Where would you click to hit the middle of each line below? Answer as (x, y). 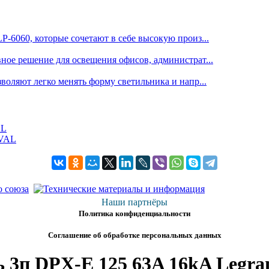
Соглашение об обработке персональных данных (134, 235)
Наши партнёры (134, 202)
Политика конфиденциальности (134, 213)
